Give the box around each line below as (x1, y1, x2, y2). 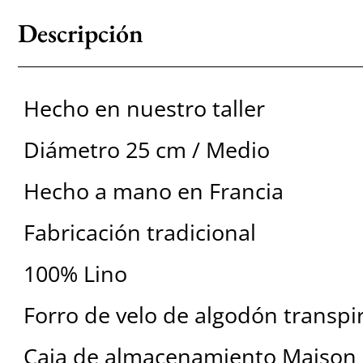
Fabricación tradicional (23, 217, 256, 248)
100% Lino (23, 258, 127, 289)
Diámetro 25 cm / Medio (23, 135, 270, 165)
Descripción (17, 16, 143, 50)
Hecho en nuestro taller (23, 93, 265, 124)
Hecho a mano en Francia (23, 176, 284, 207)
